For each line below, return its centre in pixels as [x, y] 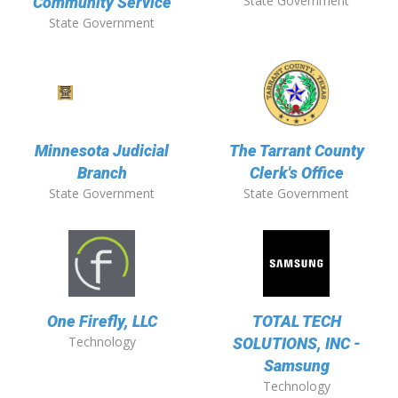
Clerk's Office [296, 173]
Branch [102, 173]
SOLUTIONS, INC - [296, 344]
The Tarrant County [296, 151]
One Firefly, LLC [102, 322]
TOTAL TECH [296, 322]
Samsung [296, 366]
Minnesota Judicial [102, 151]
